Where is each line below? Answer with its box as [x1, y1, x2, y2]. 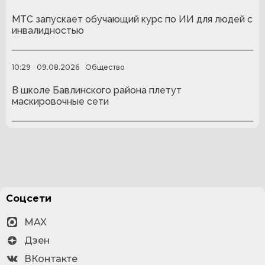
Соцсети [6, 193, 51, 204]
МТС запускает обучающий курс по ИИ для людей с [12, 14, 253, 25]
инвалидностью [12, 25, 84, 37]
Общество [85, 62, 125, 72]
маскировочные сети [12, 96, 109, 108]
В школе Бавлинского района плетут [12, 85, 182, 96]
